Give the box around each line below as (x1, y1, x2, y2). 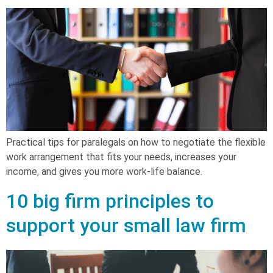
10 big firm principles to (6, 190, 214, 213)
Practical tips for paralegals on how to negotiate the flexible (6, 136, 266, 149)
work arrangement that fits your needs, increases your (6, 151, 236, 163)
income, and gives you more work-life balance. (6, 166, 202, 178)
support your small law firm (6, 214, 246, 238)
